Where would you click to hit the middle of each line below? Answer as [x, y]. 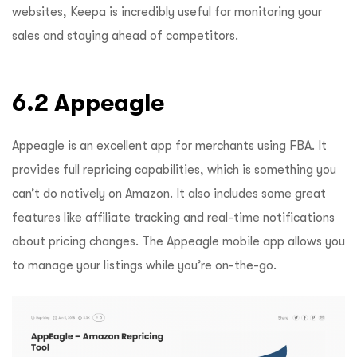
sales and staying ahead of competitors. [125, 35]
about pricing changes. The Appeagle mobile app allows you [178, 241]
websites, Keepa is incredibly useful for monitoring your [167, 12]
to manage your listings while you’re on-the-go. [146, 265]
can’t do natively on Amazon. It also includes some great [169, 193]
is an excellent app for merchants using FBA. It [196, 145]
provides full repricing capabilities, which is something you [174, 169]
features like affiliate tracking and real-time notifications [173, 217]
